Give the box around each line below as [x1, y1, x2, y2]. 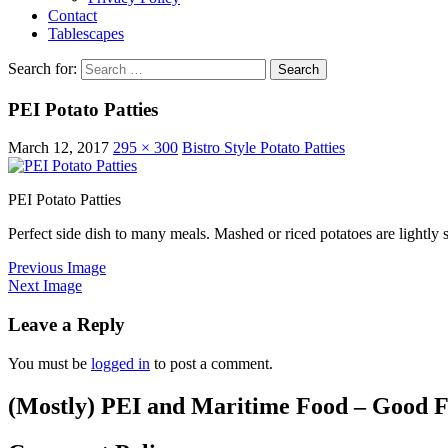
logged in [91, 354, 150, 372]
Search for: [8, 59, 77, 77]
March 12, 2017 [8, 139, 109, 157]
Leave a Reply [8, 314, 125, 336]
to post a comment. [150, 354, 273, 372]
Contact [48, 6, 97, 24]
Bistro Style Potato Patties [182, 139, 345, 157]
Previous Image [8, 259, 106, 277]
